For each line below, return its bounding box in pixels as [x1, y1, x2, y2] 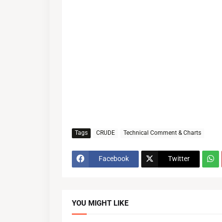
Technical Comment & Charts [123, 129, 201, 137]
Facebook [99, 155, 129, 163]
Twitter [168, 155, 190, 163]
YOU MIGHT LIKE [72, 198, 128, 208]
